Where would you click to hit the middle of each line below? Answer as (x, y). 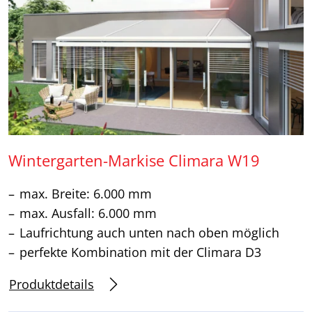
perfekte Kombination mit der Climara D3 (140, 252)
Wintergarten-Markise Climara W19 (134, 160)
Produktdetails (52, 284)
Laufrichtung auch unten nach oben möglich (149, 232)
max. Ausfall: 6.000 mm (88, 213)
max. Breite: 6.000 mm (86, 193)
